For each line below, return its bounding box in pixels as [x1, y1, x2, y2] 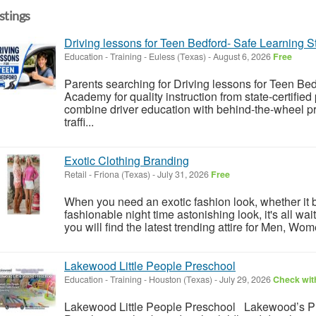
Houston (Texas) [149, 272, 212, 286]
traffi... [64, 113, 94, 130]
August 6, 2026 [211, 49, 273, 63]
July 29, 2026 [217, 272, 273, 286]
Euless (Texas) [149, 49, 206, 63]
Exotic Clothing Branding [64, 152, 189, 169]
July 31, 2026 [155, 167, 211, 181]
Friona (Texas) [94, 167, 150, 181]
